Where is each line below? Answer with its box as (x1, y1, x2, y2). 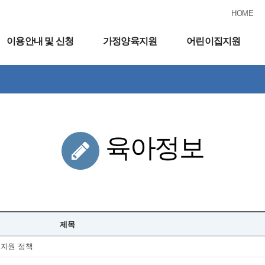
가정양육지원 (102, 36, 157, 46)
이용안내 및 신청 (7, 36, 73, 46)
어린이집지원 (186, 36, 241, 46)
